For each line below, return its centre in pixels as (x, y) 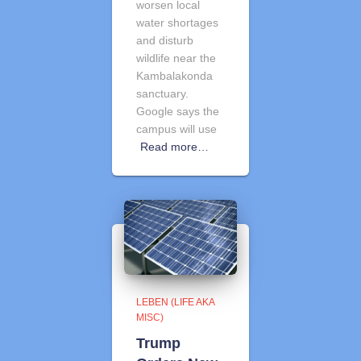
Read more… (174, 146)
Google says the (178, 111)
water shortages (177, 22)
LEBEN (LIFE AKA (175, 302)
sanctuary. (162, 93)
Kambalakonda (174, 75)
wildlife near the (176, 58)
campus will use (176, 129)
